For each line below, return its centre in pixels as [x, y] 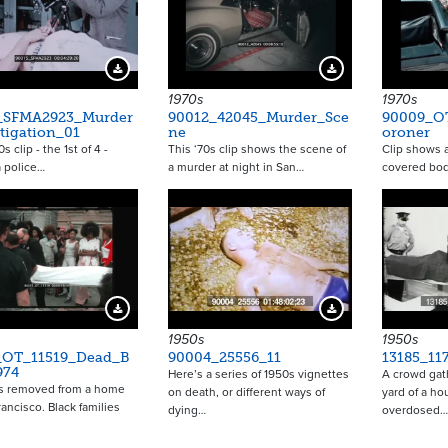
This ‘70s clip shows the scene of [256, 149]
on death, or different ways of [246, 392]
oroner [405, 132]
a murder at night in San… [235, 167]
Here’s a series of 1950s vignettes [258, 374]
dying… [186, 410]
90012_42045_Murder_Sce [258, 117]
